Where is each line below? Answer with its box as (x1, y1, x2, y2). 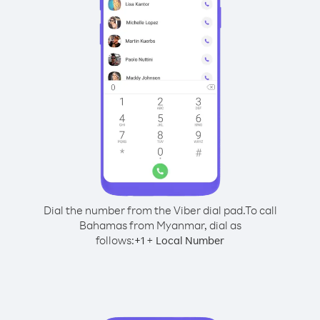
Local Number (156, 234, 224, 247)
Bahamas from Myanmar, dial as (79, 218, 241, 232)
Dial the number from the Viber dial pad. (43, 203, 245, 217)
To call (244, 203, 277, 217)
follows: (96, 233, 134, 247)
